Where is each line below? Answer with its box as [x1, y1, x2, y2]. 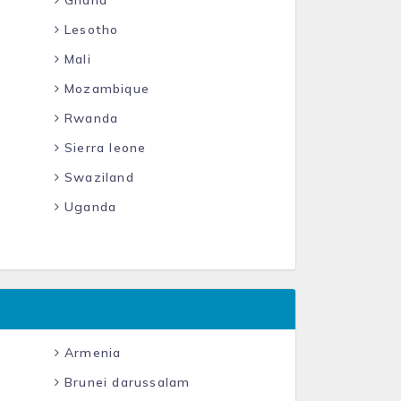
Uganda [59, 199, 117, 215]
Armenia [59, 345, 122, 361]
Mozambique [59, 81, 149, 97]
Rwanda [59, 110, 119, 126]
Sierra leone [59, 140, 147, 156]
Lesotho [59, 21, 119, 38]
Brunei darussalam [59, 374, 191, 390]
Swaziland [59, 169, 134, 185]
